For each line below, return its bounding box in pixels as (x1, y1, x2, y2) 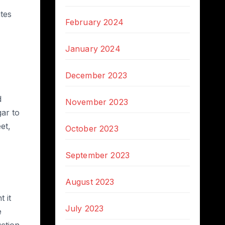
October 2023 (65, 124, 119, 134)
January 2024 (65, 44, 121, 54)
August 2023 (65, 177, 115, 187)
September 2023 (65, 150, 130, 160)
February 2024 (65, 17, 124, 27)
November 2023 (65, 97, 129, 107)
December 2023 (65, 70, 128, 80)
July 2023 (65, 203, 104, 213)
